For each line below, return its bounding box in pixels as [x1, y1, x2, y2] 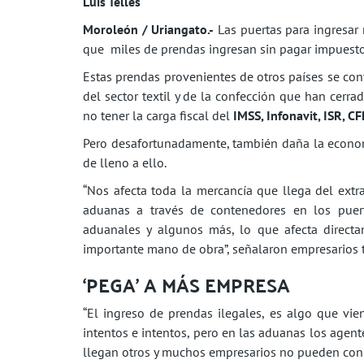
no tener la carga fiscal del [83, 106, 230, 123]
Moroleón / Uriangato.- [83, 20, 214, 37]
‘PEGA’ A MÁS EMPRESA [83, 266, 290, 302]
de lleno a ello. [83, 154, 167, 171]
